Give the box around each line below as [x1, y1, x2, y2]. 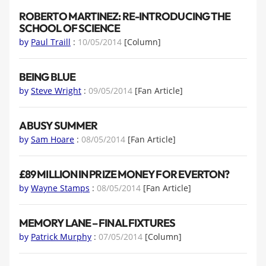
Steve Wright [31, 84, 81, 96]
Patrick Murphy [31, 230, 91, 242]
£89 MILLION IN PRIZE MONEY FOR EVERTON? [19, 167, 230, 182]
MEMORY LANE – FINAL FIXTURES [19, 216, 176, 230]
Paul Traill [31, 36, 71, 47]
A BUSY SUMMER [19, 119, 98, 133]
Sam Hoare [31, 133, 74, 145]
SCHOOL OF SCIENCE [19, 21, 121, 36]
